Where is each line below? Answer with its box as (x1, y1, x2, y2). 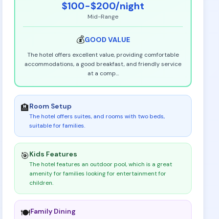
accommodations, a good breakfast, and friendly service (24, 60, 182, 68)
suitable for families (29, 122, 85, 130)
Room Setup (29, 102, 72, 110)
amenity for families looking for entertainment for (29, 170, 167, 177)
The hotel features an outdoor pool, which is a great (29, 160, 173, 168)
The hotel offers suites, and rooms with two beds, (29, 112, 165, 120)
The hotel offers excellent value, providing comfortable (27, 51, 179, 59)
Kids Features (29, 150, 78, 158)
